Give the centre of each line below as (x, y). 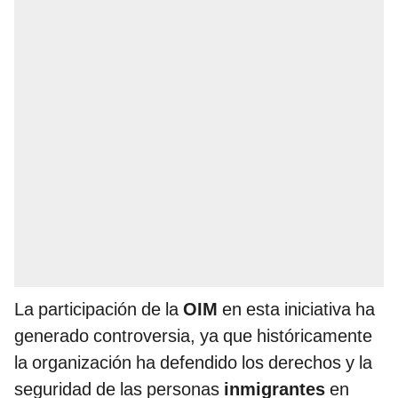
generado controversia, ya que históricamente (193, 336)
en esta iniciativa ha (298, 310)
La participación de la (99, 310)
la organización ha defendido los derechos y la (193, 363)
